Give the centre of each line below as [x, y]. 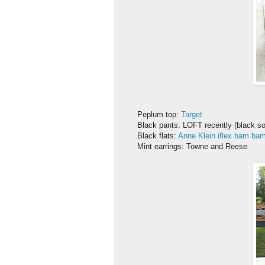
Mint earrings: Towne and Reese [192, 146]
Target [192, 114]
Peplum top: [159, 114]
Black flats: [158, 135]
